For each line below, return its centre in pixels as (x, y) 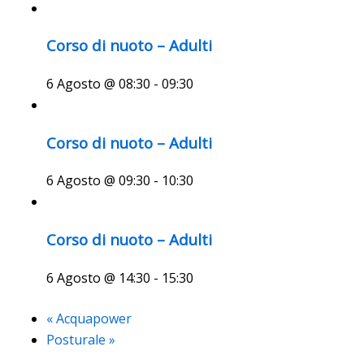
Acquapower (92, 318)
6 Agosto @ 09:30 (98, 181)
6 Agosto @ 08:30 (98, 84)
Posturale (77, 339)
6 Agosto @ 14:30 (98, 277)
